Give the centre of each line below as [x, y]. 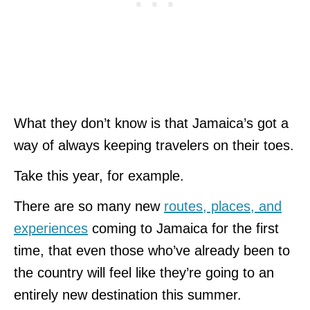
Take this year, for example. [99, 175]
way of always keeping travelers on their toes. [154, 145]
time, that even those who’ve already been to [152, 250]
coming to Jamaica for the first [183, 228]
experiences [51, 228]
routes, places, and [223, 206]
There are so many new [89, 206]
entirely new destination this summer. [128, 294]
